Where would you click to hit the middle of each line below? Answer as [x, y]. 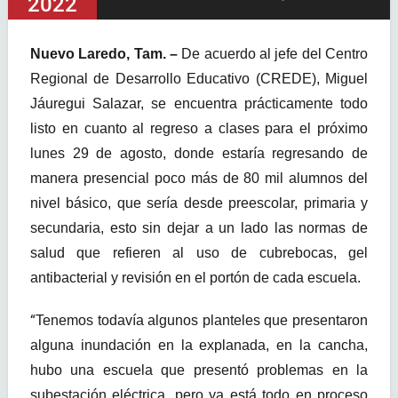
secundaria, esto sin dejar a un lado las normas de [199, 228]
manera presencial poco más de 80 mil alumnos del [199, 179]
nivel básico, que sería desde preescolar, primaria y [199, 203]
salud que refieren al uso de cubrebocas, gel [199, 253]
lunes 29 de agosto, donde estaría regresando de [199, 154]
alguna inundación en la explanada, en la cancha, [199, 346]
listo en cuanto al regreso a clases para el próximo [199, 129]
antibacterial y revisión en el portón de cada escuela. [195, 278]
